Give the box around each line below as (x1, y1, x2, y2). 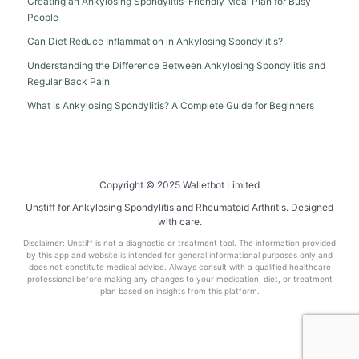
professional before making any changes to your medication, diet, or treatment (26, 274, 333, 284)
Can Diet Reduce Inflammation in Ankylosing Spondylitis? (27, 35, 283, 48)
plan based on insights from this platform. (99, 286, 260, 296)
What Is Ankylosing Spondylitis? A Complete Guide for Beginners (27, 99, 314, 112)
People (27, 11, 58, 24)
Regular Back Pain (27, 75, 110, 88)
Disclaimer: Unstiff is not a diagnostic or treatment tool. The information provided (23, 238, 336, 248)
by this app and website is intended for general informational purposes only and (26, 250, 333, 260)
